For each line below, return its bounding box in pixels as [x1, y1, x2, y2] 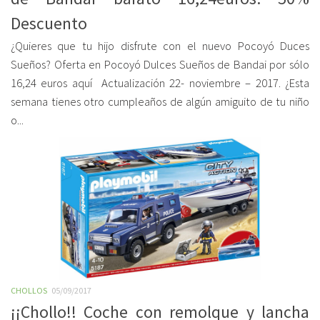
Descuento [11, 13, 87, 34]
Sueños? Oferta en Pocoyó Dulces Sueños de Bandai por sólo [11, 57, 309, 72]
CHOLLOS [11, 285, 47, 296]
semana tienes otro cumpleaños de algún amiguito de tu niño [11, 94, 309, 109]
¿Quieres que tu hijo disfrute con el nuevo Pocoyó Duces [11, 39, 309, 54]
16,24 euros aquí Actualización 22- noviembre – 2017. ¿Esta [11, 76, 309, 91]
